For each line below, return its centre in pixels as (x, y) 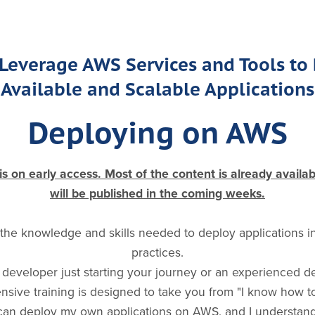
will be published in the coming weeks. (157, 193)
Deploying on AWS (157, 132)
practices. (157, 252)
